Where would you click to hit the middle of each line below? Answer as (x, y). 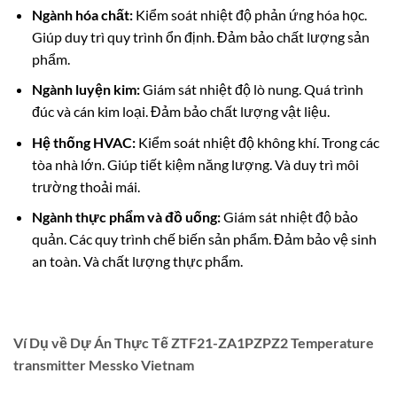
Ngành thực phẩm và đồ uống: (126, 217)
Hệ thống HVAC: (83, 142)
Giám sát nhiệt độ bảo (289, 217)
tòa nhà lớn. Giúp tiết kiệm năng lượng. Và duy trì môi (195, 164)
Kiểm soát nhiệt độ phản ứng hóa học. (249, 14)
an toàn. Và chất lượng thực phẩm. (137, 261)
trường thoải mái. (86, 186)
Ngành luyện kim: (86, 90)
